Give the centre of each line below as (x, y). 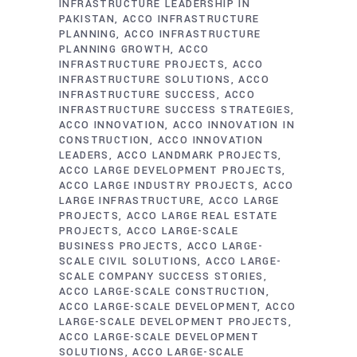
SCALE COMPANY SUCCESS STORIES (161, 277)
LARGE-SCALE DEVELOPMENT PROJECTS (174, 322)
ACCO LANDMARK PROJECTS (198, 155)
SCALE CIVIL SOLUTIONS (129, 261)
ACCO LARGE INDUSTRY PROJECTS (157, 186)
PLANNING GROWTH (115, 49)
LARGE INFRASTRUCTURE (130, 201)
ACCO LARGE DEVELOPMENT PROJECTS (171, 171)
